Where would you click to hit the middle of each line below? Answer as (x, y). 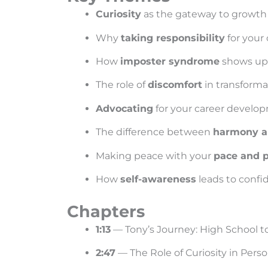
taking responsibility (173, 38)
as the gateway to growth (204, 14)
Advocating (124, 108)
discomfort (175, 85)
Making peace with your (155, 156)
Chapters (106, 211)
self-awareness (158, 179)
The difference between (154, 132)
